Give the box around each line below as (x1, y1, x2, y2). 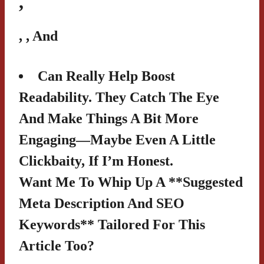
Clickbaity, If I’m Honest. (19, 153, 173, 169)
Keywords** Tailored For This (19, 217, 205, 233)
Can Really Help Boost (38, 68, 175, 84)
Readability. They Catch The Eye (19, 90, 219, 105)
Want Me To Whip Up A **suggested (19, 174, 243, 190)
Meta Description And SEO (19, 196, 184, 212)
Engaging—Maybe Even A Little (19, 132, 216, 148)
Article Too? (19, 238, 94, 254)
